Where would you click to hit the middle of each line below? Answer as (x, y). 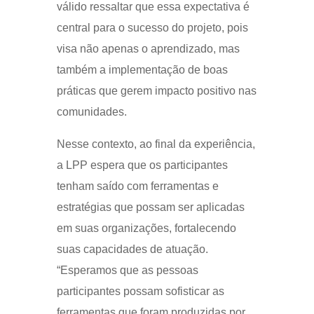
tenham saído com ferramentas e (137, 186)
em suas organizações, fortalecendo (146, 228)
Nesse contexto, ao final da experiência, (156, 144)
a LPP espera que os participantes (142, 165)
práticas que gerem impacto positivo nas (156, 91)
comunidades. (91, 112)
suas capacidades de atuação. (132, 250)
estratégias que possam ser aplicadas (150, 207)
